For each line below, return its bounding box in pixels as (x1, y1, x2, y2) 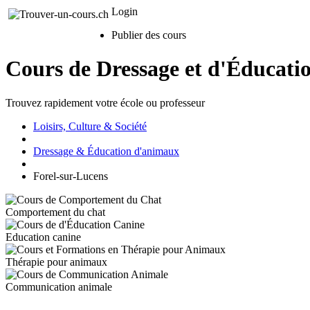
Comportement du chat (6, 206, 105, 218)
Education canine (6, 230, 81, 243)
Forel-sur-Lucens (33, 170, 108, 182)
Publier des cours (111, 29, 186, 41)
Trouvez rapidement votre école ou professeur (6, 96, 205, 109)
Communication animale (6, 280, 112, 293)
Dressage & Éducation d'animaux (33, 145, 179, 157)
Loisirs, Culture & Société (33, 120, 147, 132)
